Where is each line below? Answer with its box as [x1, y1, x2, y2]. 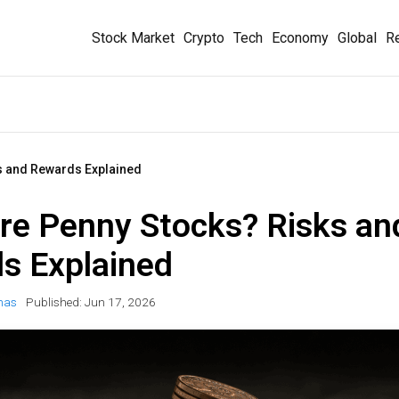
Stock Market [92, 28, 175, 46]
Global [338, 28, 377, 46]
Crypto [183, 28, 224, 46]
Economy [272, 28, 329, 46]
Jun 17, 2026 [84, 295, 156, 310]
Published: [25, 295, 85, 310]
